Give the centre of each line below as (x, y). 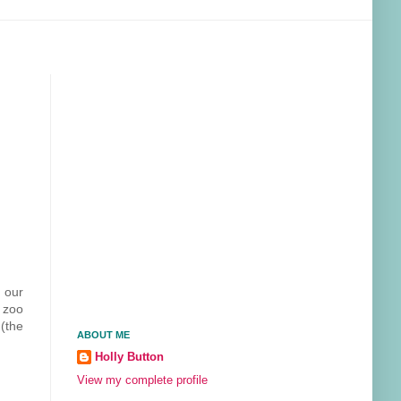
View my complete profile (142, 381)
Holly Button (129, 357)
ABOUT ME (103, 335)
